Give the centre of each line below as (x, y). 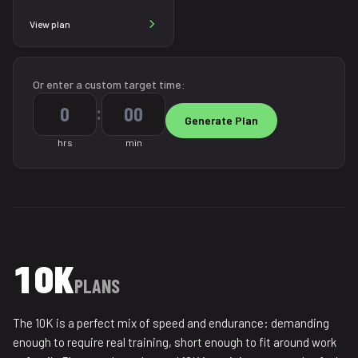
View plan (50, 24)
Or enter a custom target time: (109, 84)
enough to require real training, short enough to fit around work (175, 342)
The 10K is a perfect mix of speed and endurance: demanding (171, 323)
